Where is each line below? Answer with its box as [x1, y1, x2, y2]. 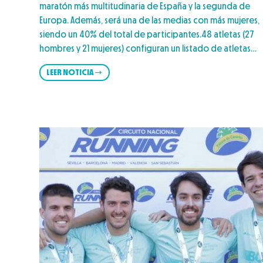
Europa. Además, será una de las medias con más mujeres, [39, 14, 260, 26]
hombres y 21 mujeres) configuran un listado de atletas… [39, 42, 257, 54]
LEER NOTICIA [46, 66, 95, 77]
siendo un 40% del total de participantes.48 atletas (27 [39, 28, 255, 40]
